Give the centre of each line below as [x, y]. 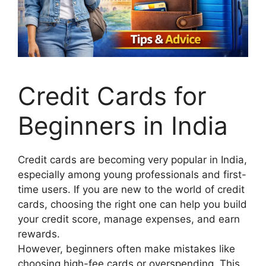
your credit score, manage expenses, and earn [129, 219]
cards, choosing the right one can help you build [132, 204]
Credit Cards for [112, 96]
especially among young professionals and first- [132, 174]
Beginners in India [123, 125]
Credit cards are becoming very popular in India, [132, 159]
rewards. [39, 234]
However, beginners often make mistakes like [126, 248]
